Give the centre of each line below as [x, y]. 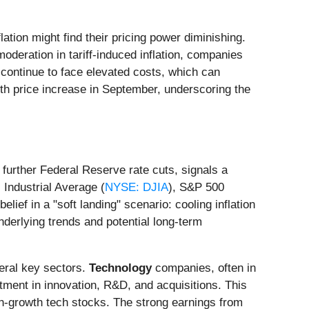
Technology [120, 268]
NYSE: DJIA [137, 188]
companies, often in [204, 268]
